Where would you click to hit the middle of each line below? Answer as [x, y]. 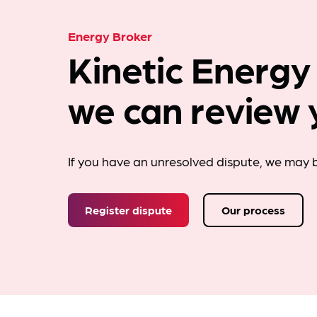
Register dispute [128, 210]
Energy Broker [110, 36]
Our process [253, 210]
